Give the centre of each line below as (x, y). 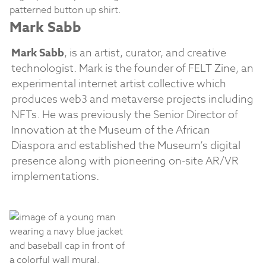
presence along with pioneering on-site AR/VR (125, 161)
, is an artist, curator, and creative (145, 53)
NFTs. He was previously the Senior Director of (124, 115)
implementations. (55, 177)
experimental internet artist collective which (118, 84)
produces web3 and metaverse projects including (132, 100)
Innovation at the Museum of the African (110, 131)
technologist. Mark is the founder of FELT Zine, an (132, 69)
